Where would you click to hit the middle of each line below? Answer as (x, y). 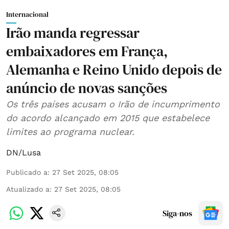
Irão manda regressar (73, 32)
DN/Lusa (24, 152)
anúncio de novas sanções (87, 88)
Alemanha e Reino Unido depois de (114, 69)
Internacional (27, 14)
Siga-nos (177, 213)
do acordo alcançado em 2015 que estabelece (108, 118)
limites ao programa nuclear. (70, 131)
